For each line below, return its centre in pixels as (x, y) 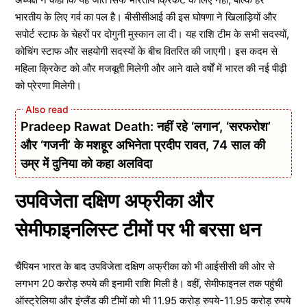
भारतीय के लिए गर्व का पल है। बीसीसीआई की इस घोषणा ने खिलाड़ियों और (146, 16)
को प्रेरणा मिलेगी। (48, 85)
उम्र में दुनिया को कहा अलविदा (86, 163)
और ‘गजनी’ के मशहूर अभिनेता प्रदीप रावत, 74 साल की (143, 145)
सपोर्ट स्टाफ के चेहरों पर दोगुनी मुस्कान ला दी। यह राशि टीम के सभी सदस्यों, (152, 34)
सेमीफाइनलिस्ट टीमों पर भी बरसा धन (138, 230)
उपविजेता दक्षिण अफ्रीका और (114, 201)
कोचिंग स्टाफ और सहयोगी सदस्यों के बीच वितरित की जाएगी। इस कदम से (146, 51)
